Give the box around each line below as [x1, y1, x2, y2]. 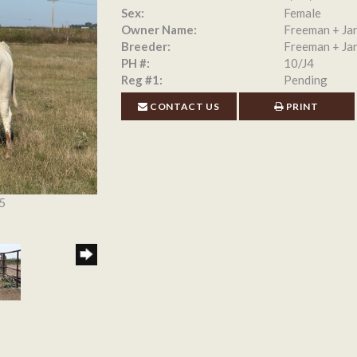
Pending [283, 73, 328, 87]
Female [283, 6, 321, 20]
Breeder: [120, 39, 171, 53]
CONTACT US [147, 100, 220, 112]
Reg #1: [120, 73, 163, 87]
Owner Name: [120, 22, 197, 37]
